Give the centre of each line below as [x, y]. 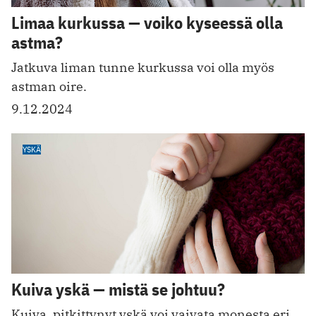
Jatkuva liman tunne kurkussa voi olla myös [143, 67]
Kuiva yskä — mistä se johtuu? [118, 290]
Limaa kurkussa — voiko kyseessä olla [147, 22]
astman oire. [49, 86]
